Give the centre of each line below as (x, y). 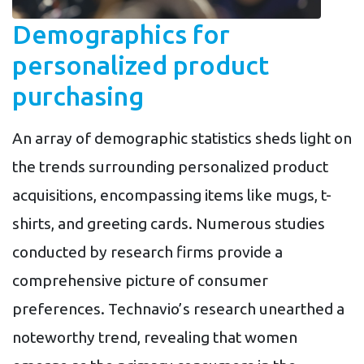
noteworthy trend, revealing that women (155, 338)
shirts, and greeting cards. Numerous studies (169, 224)
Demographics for (121, 35)
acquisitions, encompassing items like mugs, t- (172, 195)
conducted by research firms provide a (147, 252)
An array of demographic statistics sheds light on (182, 139)
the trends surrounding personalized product (170, 167)
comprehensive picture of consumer (140, 281)
